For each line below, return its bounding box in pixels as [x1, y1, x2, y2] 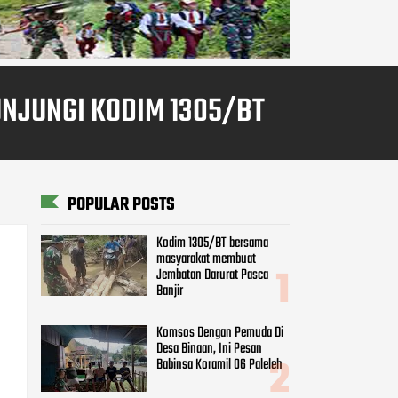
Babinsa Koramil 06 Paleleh [156, 353, 283, 377]
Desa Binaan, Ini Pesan [156, 337, 262, 361]
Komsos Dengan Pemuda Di [156, 321, 283, 345]
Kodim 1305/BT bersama [156, 232, 268, 256]
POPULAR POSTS [68, 190, 175, 219]
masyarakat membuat [156, 248, 256, 272]
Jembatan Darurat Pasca [156, 264, 268, 288]
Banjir [156, 280, 183, 304]
